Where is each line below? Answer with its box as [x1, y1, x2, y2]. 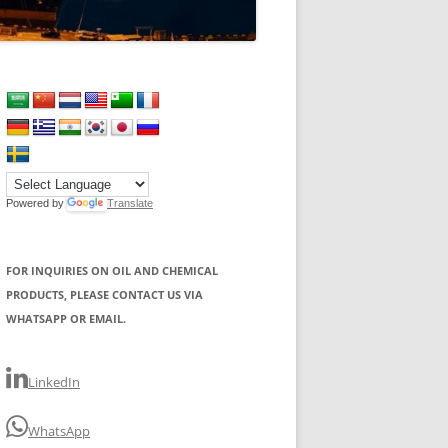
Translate [107, 196, 153, 209]
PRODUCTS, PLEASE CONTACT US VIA [6, 286, 203, 302]
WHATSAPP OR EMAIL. [6, 310, 126, 326]
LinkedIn [28, 372, 80, 391]
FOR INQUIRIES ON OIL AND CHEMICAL [6, 262, 218, 278]
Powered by [6, 196, 67, 209]
